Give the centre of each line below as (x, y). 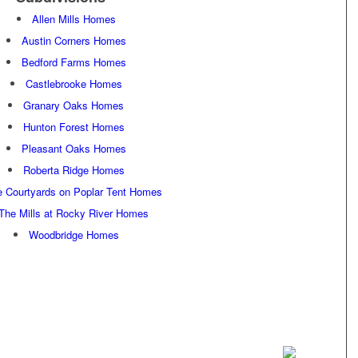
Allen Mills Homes (74, 19)
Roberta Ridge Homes (74, 170)
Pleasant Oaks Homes (74, 149)
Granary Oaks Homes (74, 105)
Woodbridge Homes (74, 235)
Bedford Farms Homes (74, 62)
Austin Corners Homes (74, 41)
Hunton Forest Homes (74, 127)
